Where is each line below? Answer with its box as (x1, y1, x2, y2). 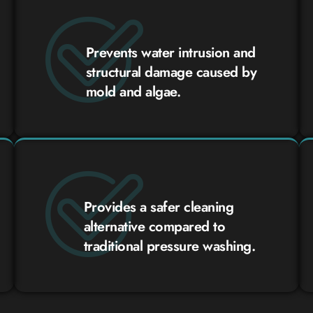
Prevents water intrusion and (85, 42, 256, 63)
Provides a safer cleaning (83, 196, 234, 217)
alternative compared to (83, 216, 226, 237)
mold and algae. (85, 81, 181, 102)
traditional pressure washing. (83, 235, 256, 256)
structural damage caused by (85, 61, 257, 82)
